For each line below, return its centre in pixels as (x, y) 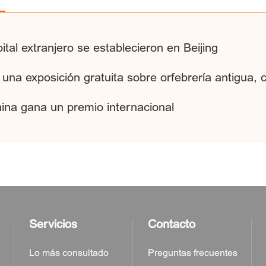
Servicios (53, 224)
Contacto (172, 224)
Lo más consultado (69, 253)
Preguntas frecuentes (193, 253)
